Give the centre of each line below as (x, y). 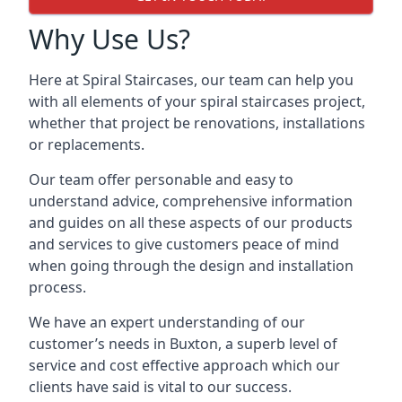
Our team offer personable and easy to (161, 179)
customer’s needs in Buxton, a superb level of (183, 344)
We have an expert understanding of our (167, 322)
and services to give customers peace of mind (184, 244)
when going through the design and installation (191, 266)
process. (57, 287)
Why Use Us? (109, 39)
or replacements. (87, 144)
